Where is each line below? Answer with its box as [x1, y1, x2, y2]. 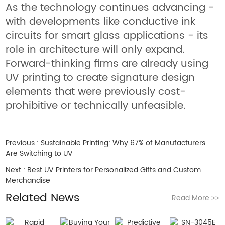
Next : [6, 164, 28, 176]
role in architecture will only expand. [6, 42, 185, 58]
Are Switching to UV [6, 148, 73, 159]
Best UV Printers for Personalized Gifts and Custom [27, 164, 201, 176]
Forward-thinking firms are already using [6, 56, 209, 72]
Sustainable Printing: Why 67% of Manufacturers [41, 137, 206, 149]
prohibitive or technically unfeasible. [6, 98, 186, 115]
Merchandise [6, 175, 51, 186]
